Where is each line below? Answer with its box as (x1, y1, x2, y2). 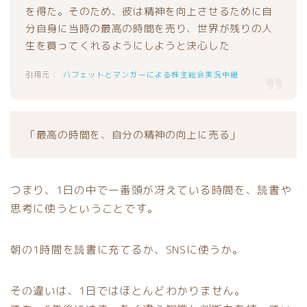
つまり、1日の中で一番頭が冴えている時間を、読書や (10, 182, 292, 198)
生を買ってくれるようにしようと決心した (25, 38, 230, 53)
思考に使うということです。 (10, 201, 160, 217)
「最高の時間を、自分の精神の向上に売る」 (25, 127, 241, 143)
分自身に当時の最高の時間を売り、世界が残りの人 (25, 21, 273, 36)
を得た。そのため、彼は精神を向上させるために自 (25, 3, 273, 19)
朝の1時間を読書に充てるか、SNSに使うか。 (10, 242, 244, 258)
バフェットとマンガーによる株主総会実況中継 (62, 69, 239, 80)
